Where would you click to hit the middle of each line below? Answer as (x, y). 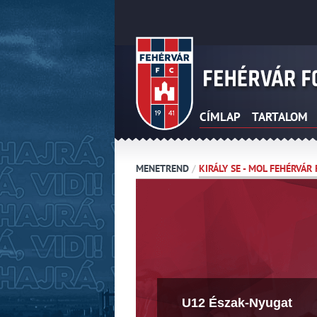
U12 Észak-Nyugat (237, 303)
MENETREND (162, 168)
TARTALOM (280, 117)
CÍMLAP (220, 117)
